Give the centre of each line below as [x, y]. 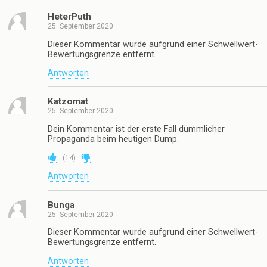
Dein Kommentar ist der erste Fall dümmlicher [136, 129]
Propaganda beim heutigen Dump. [113, 139]
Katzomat [68, 102]
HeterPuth [69, 17]
